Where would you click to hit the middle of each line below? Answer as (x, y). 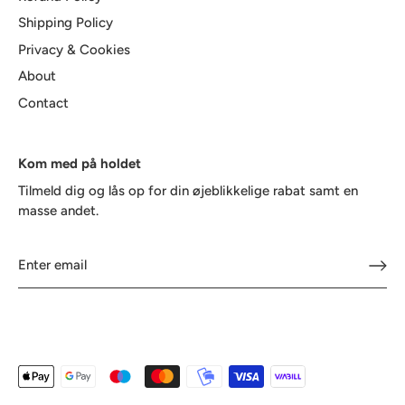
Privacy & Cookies (74, 49)
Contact (43, 103)
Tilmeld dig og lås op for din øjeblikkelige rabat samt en (188, 191)
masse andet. (58, 211)
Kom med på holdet (80, 164)
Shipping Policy (66, 23)
